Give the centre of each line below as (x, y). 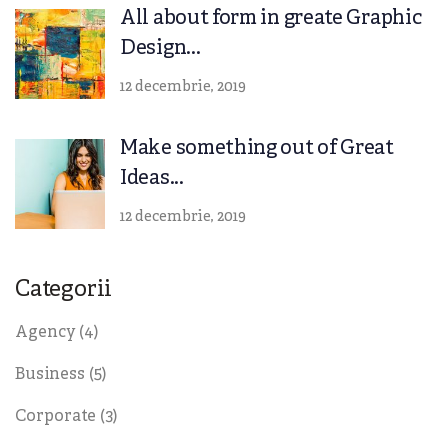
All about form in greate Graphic (271, 19)
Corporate (55, 417)
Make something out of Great (257, 149)
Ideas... (152, 179)
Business (50, 375)
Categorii (64, 291)
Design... (160, 49)
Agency (45, 333)
